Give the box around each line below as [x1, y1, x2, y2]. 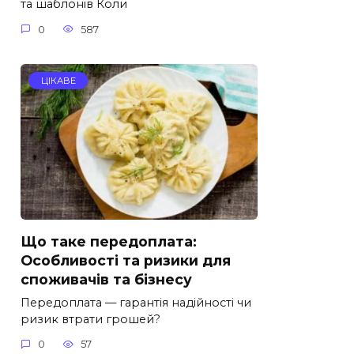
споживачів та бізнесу [21, 270, 192, 288]
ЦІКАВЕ [40, 74, 76, 86]
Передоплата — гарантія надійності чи [21, 295, 251, 310]
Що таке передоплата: [21, 232, 197, 250]
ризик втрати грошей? [21, 311, 160, 326]
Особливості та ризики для [21, 251, 231, 269]
